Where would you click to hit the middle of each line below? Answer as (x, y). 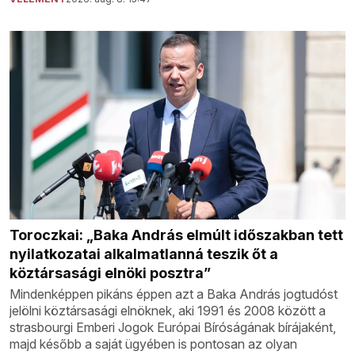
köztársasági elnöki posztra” (110, 273)
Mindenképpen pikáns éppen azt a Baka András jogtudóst (174, 294)
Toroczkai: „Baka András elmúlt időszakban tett (176, 235)
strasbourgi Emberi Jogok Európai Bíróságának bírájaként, (173, 328)
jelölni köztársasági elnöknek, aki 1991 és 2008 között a (168, 311)
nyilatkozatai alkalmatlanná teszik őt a (144, 254)
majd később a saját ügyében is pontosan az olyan (153, 344)
